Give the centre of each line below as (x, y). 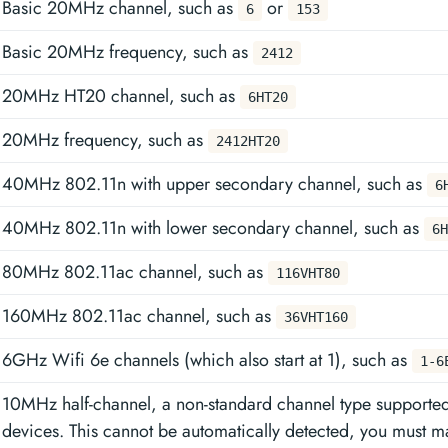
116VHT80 (308, 273)
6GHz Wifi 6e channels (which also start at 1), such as (207, 360)
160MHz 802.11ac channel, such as (139, 316)
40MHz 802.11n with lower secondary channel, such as (213, 228)
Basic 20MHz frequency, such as (127, 52)
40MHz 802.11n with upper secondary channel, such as (214, 184)
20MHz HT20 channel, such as (121, 96)
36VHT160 (316, 317)
